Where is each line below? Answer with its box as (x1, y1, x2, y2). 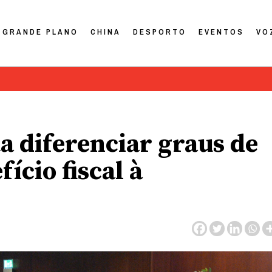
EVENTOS (199, 26, 245, 37)
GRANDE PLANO (2, 26, 79, 37)
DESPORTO (133, 26, 187, 37)
